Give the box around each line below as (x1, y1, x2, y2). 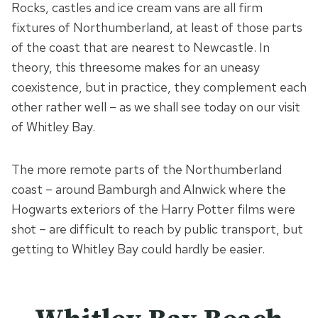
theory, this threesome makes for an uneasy (11, 59, 260, 76)
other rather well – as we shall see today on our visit (11, 99, 300, 116)
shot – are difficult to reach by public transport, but (11, 221, 303, 238)
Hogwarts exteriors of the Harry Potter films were (11, 201, 295, 218)
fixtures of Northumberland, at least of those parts (11, 19, 302, 36)
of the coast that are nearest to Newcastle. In (11, 39, 270, 56)
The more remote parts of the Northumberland (11, 161, 282, 178)
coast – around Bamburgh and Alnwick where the (11, 181, 286, 198)
